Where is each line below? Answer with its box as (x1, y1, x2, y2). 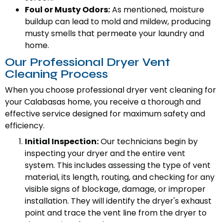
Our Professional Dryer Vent (5, 55, 170, 70)
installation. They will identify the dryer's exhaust (25, 195, 212, 207)
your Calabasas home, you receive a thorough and (5, 96, 201, 108)
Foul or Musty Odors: (25, 4, 110, 16)
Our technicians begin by (99, 136, 198, 148)
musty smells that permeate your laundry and (25, 28, 204, 40)
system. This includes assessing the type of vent (25, 160, 211, 171)
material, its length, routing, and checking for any (25, 171, 215, 183)
